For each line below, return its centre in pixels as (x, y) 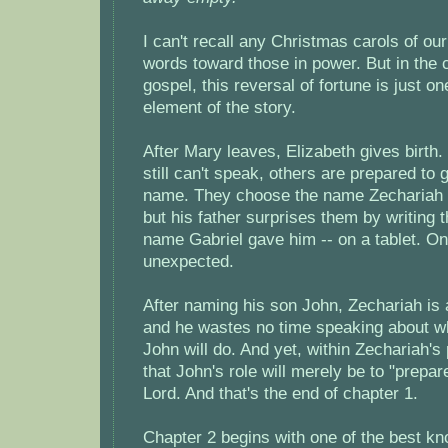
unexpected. (188, 261)
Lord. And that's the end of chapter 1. (280, 393)
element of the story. (219, 107)
